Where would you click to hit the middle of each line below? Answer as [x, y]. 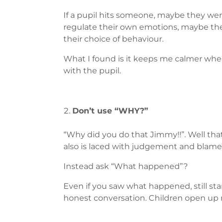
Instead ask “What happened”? [126, 166]
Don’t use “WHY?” [110, 111]
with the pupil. [92, 71]
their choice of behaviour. [113, 39]
